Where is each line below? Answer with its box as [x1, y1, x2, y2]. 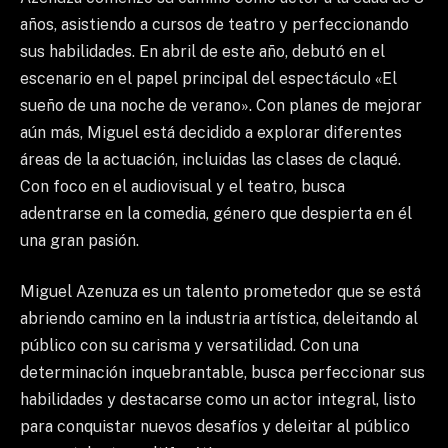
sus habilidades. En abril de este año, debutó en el [20, 41, 385, 61]
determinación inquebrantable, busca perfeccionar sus [20, 363, 425, 383]
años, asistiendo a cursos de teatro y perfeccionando [20, 14, 409, 34]
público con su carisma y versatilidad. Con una [20, 336, 359, 356]
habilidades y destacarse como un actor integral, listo [20, 390, 416, 410]
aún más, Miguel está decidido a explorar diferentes [20, 122, 402, 142]
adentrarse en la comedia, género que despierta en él [20, 203, 412, 223]
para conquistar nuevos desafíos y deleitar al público [20, 417, 410, 437]
